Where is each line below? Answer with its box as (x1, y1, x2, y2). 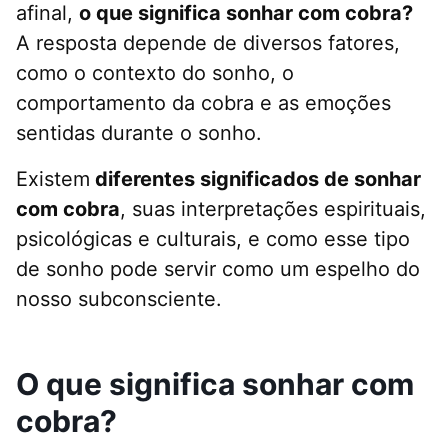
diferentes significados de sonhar (90, 167, 421, 192)
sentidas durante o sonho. (16, 121, 262, 146)
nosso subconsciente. (16, 287, 222, 312)
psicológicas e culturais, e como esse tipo (16, 227, 410, 252)
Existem (16, 167, 90, 192)
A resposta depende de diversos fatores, (16, 31, 400, 56)
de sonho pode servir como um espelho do (16, 257, 420, 282)
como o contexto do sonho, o (16, 61, 294, 86)
